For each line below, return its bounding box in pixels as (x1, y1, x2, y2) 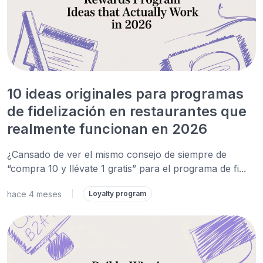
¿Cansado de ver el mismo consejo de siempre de (7, 149, 227, 160)
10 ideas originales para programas (7, 85, 244, 102)
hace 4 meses (7, 188, 62, 199)
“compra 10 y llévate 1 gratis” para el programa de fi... (7, 163, 246, 174)
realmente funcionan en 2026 (7, 120, 207, 137)
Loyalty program (89, 189, 146, 198)
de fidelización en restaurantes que (7, 103, 247, 120)
